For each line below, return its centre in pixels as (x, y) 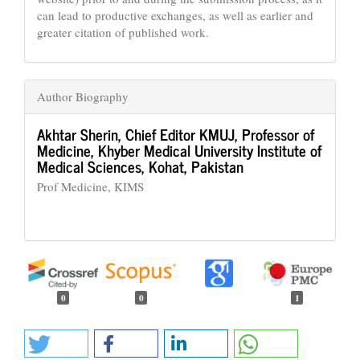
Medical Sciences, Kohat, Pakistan (140, 166)
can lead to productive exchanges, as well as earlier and (175, 16)
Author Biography (83, 96)
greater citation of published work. (123, 33)
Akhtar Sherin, (81, 133)
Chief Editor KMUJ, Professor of (220, 133)
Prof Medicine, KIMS (90, 186)
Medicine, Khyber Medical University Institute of (179, 149)
